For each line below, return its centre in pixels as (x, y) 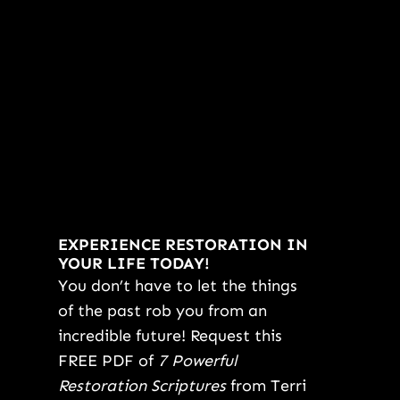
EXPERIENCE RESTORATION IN (183, 245)
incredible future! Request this (170, 336)
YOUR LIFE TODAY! (133, 264)
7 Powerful (197, 361)
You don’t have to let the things (177, 286)
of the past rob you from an (162, 311)
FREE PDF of (108, 361)
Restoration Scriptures (142, 386)
